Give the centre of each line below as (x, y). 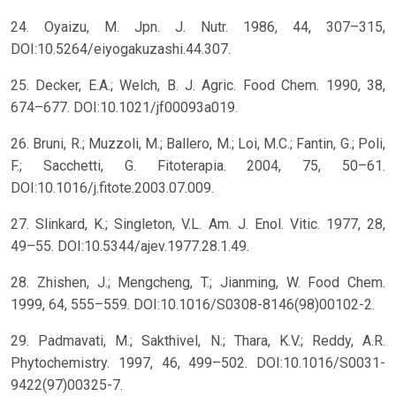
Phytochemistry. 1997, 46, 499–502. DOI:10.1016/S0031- (198, 363)
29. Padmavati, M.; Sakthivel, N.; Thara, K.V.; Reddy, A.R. (198, 341)
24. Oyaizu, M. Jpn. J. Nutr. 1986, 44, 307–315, (198, 27)
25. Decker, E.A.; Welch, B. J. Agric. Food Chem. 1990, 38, (198, 86)
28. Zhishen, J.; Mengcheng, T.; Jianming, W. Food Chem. (198, 283)
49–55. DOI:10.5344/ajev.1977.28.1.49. (130, 247)
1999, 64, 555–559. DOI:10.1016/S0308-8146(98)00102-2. (193, 305)
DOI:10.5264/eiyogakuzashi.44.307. (121, 49)
